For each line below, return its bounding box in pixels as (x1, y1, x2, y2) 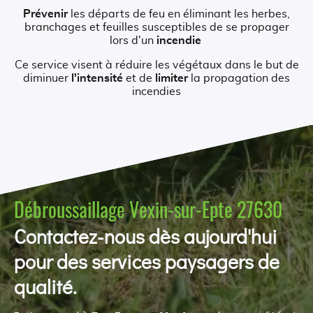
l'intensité (71, 72, 123, 84)
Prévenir (23, 8, 68, 20)
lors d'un (109, 34, 156, 46)
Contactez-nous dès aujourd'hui (14, 223, 277, 249)
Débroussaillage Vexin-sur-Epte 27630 (14, 194, 282, 224)
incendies (132, 85, 181, 97)
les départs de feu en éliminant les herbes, (68, 8, 290, 20)
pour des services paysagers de (14, 248, 279, 274)
